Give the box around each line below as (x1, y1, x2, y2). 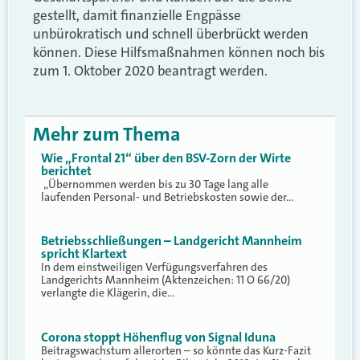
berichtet (41, 162, 92, 180)
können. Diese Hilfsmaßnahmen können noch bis (33, 43, 325, 61)
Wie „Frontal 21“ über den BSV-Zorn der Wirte (41, 149, 291, 167)
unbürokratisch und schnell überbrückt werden (33, 24, 309, 43)
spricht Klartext (41, 245, 127, 263)
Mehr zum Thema (33, 121, 181, 148)
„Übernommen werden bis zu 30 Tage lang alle (41, 177, 268, 192)
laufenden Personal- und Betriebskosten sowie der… (41, 190, 293, 205)
